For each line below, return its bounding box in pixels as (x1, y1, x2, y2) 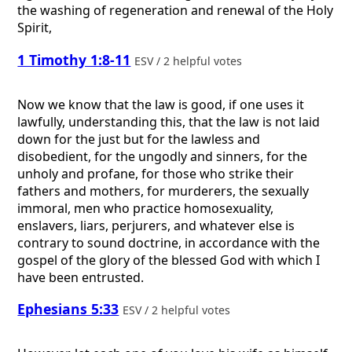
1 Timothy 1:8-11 (17, 49, 131, 69)
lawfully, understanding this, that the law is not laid (17, 112, 321, 130)
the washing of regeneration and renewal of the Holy (17, 2, 334, 20)
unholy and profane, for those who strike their (17, 164, 295, 182)
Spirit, (17, 19, 53, 37)
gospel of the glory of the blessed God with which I (17, 251, 321, 269)
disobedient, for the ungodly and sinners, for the (17, 147, 308, 165)
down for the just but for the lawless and (17, 130, 261, 148)
